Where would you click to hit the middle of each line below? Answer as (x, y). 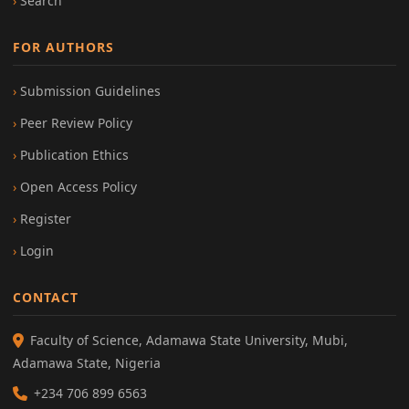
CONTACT (46, 297)
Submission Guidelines (90, 90)
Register (46, 218)
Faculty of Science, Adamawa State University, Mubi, (189, 340)
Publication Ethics (74, 154)
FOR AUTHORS (63, 47)
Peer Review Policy (76, 122)
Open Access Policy (79, 186)
